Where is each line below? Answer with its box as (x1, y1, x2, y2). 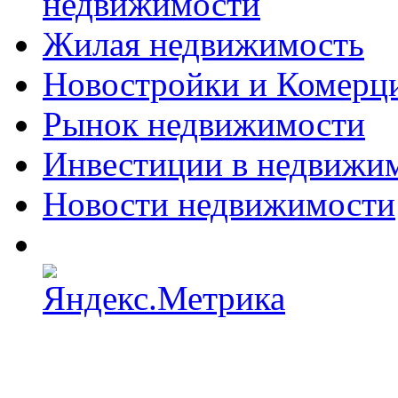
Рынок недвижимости (43, 104, 365, 143)
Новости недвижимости (43, 184, 395, 223)
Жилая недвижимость (43, 24, 364, 63)
